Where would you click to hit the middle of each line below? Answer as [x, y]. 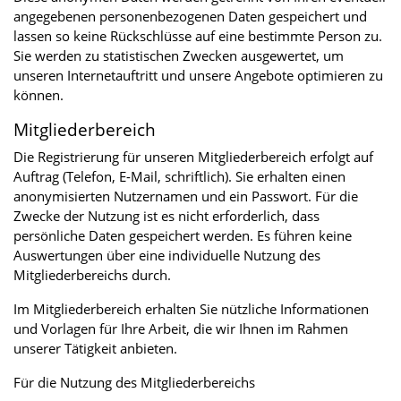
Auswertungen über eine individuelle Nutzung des [167, 255]
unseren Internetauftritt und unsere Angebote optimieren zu [198, 75]
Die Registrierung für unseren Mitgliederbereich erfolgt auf [193, 156]
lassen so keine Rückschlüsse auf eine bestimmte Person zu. [198, 35]
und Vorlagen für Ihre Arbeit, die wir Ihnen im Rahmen [181, 328]
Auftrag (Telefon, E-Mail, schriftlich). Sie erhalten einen [179, 176]
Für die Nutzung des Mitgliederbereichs [136, 382]
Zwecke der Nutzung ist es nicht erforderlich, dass [166, 215]
